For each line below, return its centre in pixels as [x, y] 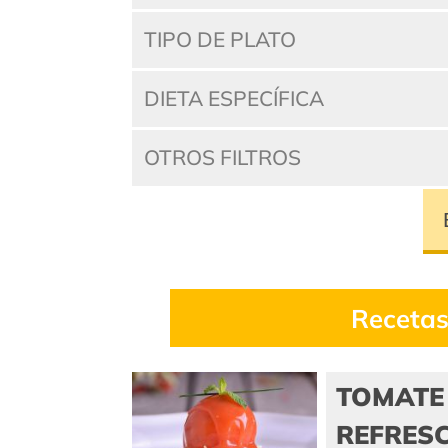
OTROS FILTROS [223, 157]
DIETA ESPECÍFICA [234, 98]
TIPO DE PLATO [220, 39]
